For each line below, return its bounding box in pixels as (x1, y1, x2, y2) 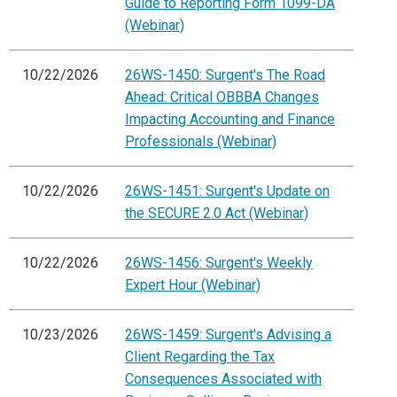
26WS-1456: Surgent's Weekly (125, 254, 313, 272)
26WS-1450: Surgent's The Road (125, 66, 325, 84)
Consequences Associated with (125, 370, 322, 388)
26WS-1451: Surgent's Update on (125, 183, 330, 200)
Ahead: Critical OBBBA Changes (125, 89, 319, 106)
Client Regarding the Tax (125, 348, 275, 366)
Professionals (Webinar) (125, 133, 276, 151)
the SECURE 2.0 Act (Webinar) (125, 205, 308, 222)
